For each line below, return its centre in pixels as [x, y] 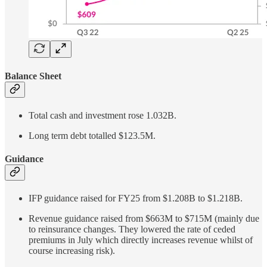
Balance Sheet [33, 76]
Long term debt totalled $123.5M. [92, 135]
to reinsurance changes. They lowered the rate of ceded [132, 229]
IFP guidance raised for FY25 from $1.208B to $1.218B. [136, 198]
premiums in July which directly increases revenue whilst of [141, 240]
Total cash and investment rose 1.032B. [103, 115]
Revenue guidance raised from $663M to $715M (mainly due [144, 219]
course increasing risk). [72, 251]
